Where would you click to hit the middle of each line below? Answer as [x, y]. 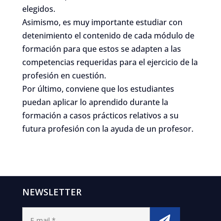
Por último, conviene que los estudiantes [98, 89]
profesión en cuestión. [65, 75]
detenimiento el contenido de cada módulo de [108, 35]
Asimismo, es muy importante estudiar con [102, 22]
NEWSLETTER [52, 192]
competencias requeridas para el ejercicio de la [110, 62]
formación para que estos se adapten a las [101, 49]
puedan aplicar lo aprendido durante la [95, 102]
